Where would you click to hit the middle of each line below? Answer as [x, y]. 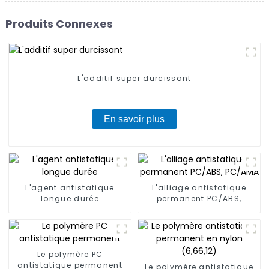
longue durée [70, 199]
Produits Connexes [59, 23]
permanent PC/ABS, [199, 199]
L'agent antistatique [70, 188]
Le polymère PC [70, 255]
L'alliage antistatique [199, 188]
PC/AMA [199, 210]
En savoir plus [134, 119]
